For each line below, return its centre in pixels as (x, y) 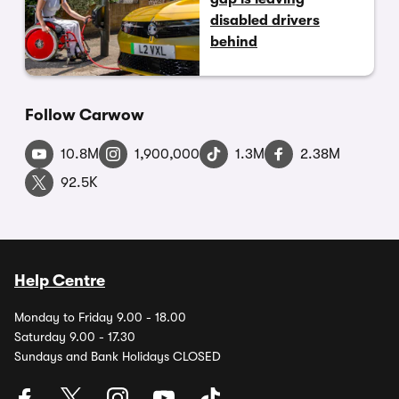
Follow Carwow (85, 115)
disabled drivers (265, 21)
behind (234, 42)
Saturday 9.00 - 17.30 (75, 337)
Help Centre (60, 281)
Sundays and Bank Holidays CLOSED (118, 357)
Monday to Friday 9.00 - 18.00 (100, 318)
